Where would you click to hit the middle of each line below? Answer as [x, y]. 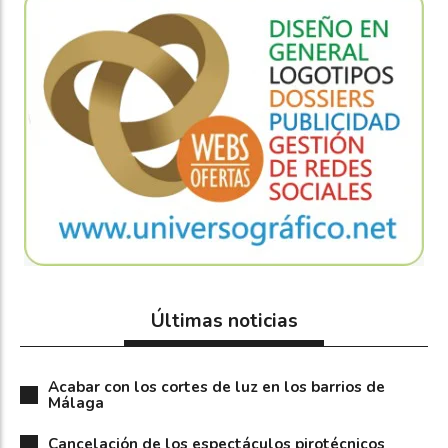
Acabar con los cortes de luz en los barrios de [216, 387]
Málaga [76, 403]
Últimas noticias [224, 321]
